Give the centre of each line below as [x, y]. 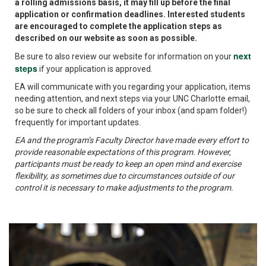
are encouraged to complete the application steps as [118, 26]
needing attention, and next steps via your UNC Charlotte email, [132, 99]
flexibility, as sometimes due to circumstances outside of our [125, 176]
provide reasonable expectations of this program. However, [123, 152]
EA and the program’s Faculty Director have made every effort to [132, 140]
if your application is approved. [95, 69]
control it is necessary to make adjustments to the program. [124, 188]
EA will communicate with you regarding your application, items [133, 87]
